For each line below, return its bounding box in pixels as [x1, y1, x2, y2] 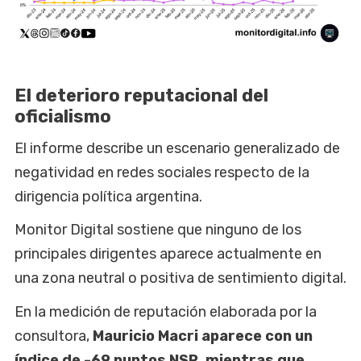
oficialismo [15, 106, 111, 128]
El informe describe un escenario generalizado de [15, 139, 340, 158]
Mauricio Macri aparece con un [89, 326, 313, 345]
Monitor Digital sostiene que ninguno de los [15, 221, 301, 239]
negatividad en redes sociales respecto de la [15, 164, 309, 182]
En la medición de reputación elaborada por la [15, 302, 317, 321]
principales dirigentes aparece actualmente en [15, 245, 322, 263]
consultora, [15, 326, 89, 345]
